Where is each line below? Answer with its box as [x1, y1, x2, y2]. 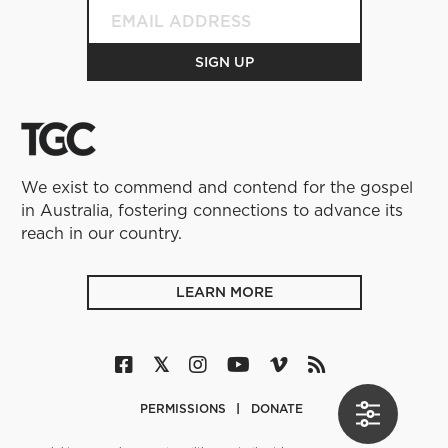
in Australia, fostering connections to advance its [21, 198, 404, 221]
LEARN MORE [175, 281, 273, 302]
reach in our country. [21, 221, 183, 244]
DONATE [250, 399, 303, 417]
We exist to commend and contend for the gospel [21, 175, 414, 198]
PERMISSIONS [139, 399, 230, 417]
